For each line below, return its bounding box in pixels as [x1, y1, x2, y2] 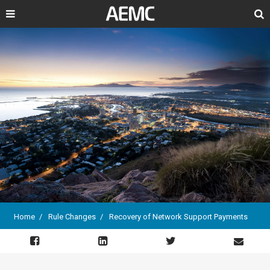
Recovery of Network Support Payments [109, 212, 248, 221]
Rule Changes [48, 212, 96, 221]
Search [235, 10, 264, 19]
